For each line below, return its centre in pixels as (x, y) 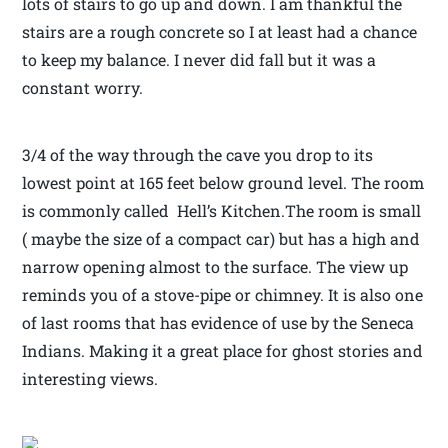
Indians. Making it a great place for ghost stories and (223, 351)
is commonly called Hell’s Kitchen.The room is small (222, 211)
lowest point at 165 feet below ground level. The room (223, 183)
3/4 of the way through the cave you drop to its (198, 155)
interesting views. (90, 379)
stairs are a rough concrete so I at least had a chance (220, 32)
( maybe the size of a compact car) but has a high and (221, 239)
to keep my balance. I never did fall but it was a (199, 60)
